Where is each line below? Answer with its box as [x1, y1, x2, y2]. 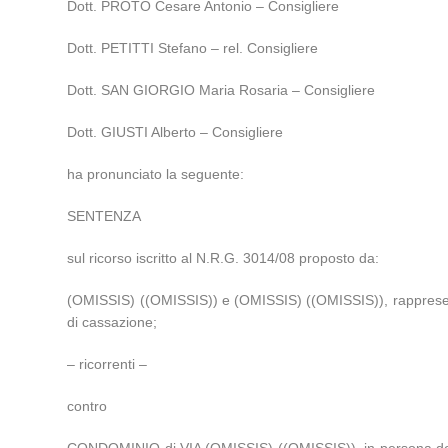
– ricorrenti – [67, 356, 148, 373]
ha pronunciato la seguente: [67, 166, 245, 183]
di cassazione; [67, 314, 158, 331]
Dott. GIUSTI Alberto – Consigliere [67, 124, 284, 141]
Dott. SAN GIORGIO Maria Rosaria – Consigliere [67, 82, 376, 99]
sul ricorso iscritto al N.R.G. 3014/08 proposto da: [67, 250, 380, 267]
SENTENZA [67, 208, 142, 225]
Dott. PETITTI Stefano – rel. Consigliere [67, 40, 319, 57]
